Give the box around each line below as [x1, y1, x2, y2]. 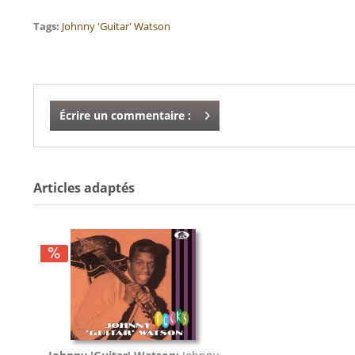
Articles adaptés [33, 179, 135, 197]
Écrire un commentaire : [59, 108, 191, 123]
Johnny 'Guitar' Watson [62, 19, 170, 33]
